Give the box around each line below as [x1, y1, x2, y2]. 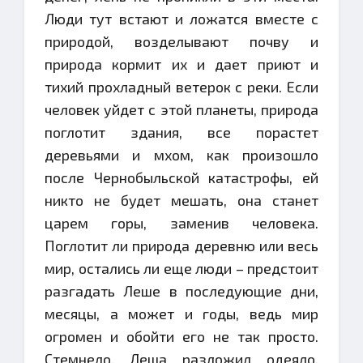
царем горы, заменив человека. [45, 214, 318, 232]
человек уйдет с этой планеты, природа [45, 100, 318, 118]
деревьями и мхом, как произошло [45, 146, 318, 164]
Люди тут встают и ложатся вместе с [45, 10, 318, 28]
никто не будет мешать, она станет [45, 191, 318, 209]
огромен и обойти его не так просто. [45, 327, 318, 345]
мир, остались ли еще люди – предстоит [45, 259, 318, 277]
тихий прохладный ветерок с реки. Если [45, 78, 318, 96]
